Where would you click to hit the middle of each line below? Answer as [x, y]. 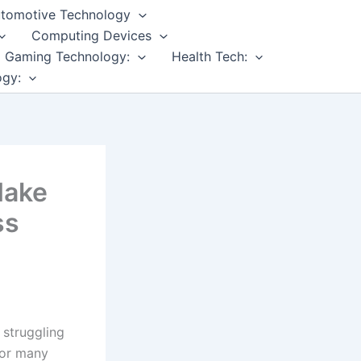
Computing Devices [92, 36]
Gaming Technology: [68, 57]
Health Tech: [209, 57]
